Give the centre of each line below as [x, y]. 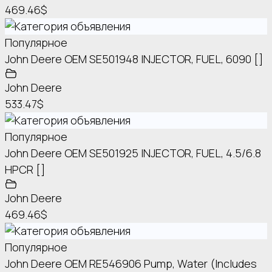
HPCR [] [25, 170]
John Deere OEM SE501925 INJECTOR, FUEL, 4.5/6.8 [133, 153]
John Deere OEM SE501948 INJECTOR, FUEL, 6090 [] [134, 59]
